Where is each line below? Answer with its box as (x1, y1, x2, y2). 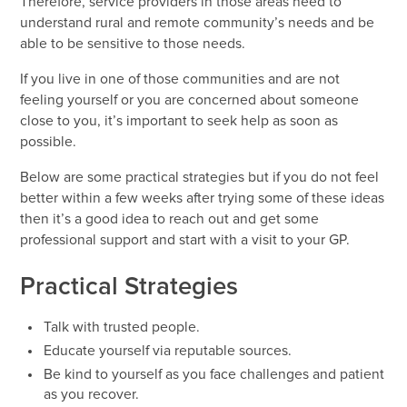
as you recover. (43, 388, 139, 402)
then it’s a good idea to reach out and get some (20, 212, 320, 226)
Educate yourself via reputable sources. (43, 344, 292, 359)
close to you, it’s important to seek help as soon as (20, 114, 339, 129)
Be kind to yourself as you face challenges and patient (43, 368, 384, 382)
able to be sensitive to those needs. (20, 37, 246, 52)
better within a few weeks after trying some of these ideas (20, 191, 385, 205)
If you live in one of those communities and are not (20, 73, 341, 87)
